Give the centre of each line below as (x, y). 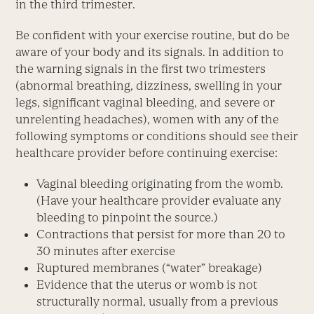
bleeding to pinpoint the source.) (128, 218)
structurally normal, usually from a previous (158, 302)
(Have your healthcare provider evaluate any (159, 201)
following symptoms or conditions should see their (157, 136)
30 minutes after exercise (106, 251)
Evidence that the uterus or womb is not (147, 285)
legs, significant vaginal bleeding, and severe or (145, 103)
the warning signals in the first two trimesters (141, 69)
